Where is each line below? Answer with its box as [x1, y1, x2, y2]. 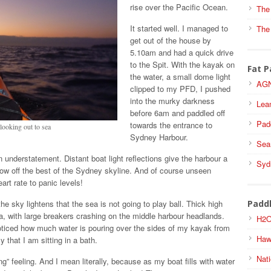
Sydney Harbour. [130, 131, 189, 143]
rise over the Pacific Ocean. [130, 1, 229, 13]
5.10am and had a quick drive [130, 47, 234, 58]
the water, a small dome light [130, 71, 231, 82]
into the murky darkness [130, 95, 215, 106]
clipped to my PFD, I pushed [130, 83, 231, 94]
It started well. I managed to [130, 22, 229, 34]
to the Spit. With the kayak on [130, 59, 235, 70]
